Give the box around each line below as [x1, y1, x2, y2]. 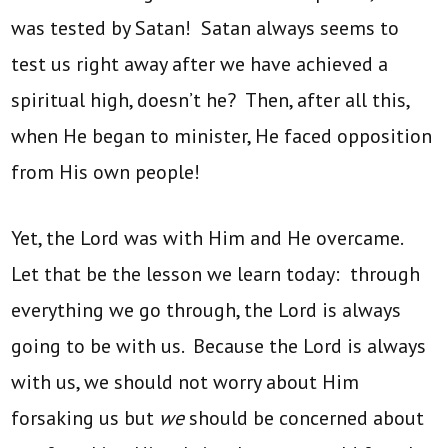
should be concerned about [189, 404, 425, 431]
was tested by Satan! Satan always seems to [11, 14, 400, 41]
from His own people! [11, 158, 201, 185]
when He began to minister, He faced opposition [11, 122, 433, 149]
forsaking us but [11, 404, 160, 431]
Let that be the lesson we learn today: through [11, 260, 421, 287]
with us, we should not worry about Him [11, 368, 360, 395]
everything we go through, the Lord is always [11, 296, 402, 323]
